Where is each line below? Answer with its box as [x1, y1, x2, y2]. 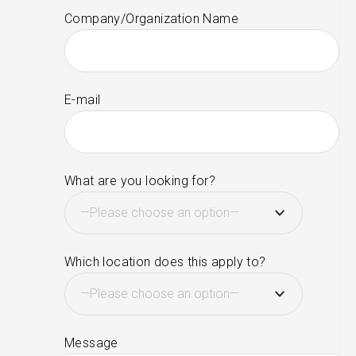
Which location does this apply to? [64, 253, 266, 269]
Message [64, 335, 118, 350]
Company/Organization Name [64, 10, 239, 26]
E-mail [64, 91, 101, 107]
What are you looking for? [64, 172, 216, 188]
